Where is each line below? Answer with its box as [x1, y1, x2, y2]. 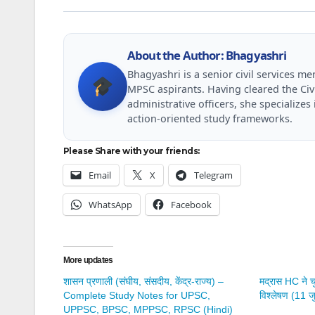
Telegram [194, 168, 233, 181]
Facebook [171, 198, 212, 211]
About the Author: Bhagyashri [127, 46, 287, 63]
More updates [63, 255, 113, 265]
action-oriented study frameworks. [127, 111, 292, 125]
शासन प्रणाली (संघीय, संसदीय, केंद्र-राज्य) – [63, 275, 224, 287]
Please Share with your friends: [63, 145, 200, 156]
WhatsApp [89, 198, 132, 211]
